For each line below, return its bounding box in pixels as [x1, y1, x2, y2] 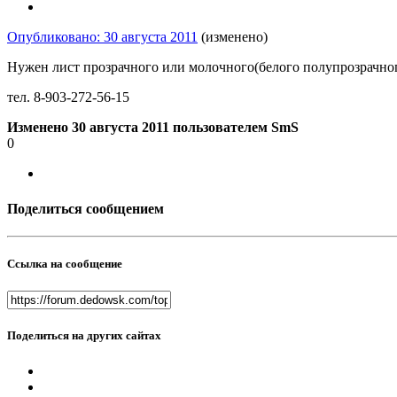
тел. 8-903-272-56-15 [7, 90, 129, 105]
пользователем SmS [169, 120, 299, 136]
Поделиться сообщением [7, 200, 164, 216]
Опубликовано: [7, 29, 104, 45]
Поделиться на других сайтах [7, 329, 161, 343]
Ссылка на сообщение [7, 257, 122, 271]
